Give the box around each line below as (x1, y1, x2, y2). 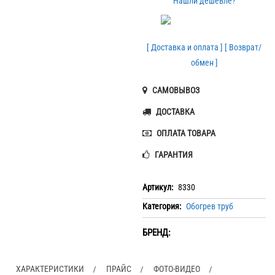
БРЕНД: (142, 227, 171, 239)
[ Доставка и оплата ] (147, 42, 223, 53)
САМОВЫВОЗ (150, 85, 200, 96)
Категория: (142, 201, 184, 212)
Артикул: (142, 182, 176, 193)
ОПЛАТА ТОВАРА (155, 128, 216, 139)
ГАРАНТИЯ (153, 150, 193, 160)
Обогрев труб (186, 201, 234, 212)
